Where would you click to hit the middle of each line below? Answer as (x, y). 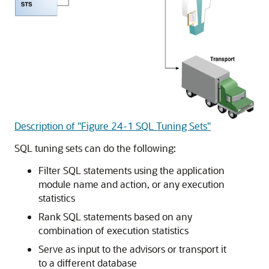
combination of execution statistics (113, 230)
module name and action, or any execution (131, 184)
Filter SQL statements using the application (131, 170)
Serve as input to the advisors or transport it (132, 249)
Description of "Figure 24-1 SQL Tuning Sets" (113, 125)
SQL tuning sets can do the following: (95, 148)
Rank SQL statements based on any (115, 216)
